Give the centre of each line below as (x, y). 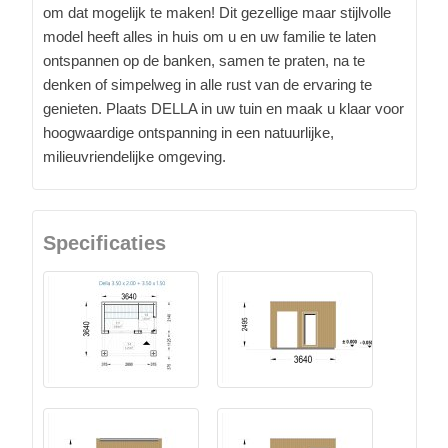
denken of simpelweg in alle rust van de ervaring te (207, 84)
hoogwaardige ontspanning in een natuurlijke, (188, 132)
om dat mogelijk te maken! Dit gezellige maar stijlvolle (217, 12)
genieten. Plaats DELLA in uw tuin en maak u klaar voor (223, 108)
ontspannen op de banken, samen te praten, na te (204, 60)
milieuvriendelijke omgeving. (134, 156)
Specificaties (104, 242)
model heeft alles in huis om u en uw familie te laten (209, 36)
